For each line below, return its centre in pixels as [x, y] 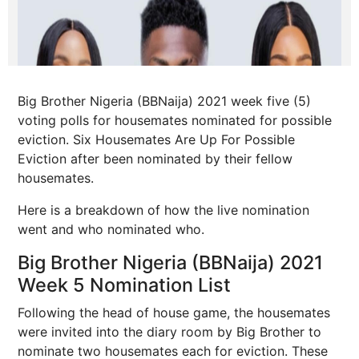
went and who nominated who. [111, 229]
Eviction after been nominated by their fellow [155, 159]
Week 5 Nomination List [124, 285]
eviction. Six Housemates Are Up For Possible [156, 139]
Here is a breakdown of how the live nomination [163, 210]
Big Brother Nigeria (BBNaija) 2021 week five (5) [164, 101]
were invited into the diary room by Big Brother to [169, 332]
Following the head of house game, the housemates [174, 313]
